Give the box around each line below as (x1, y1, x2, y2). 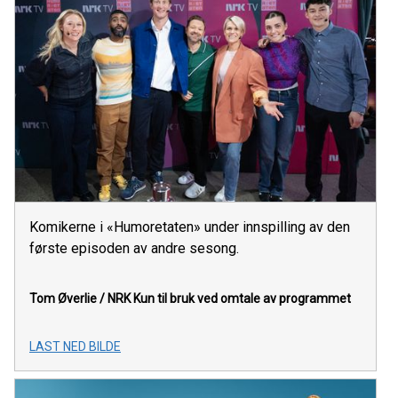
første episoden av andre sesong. (29, 240, 239, 257)
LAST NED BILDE (29, 339, 121, 354)
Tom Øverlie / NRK (29, 291, 131, 306)
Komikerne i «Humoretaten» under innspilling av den (29, 219, 350, 235)
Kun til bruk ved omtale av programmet (133, 291, 351, 306)
